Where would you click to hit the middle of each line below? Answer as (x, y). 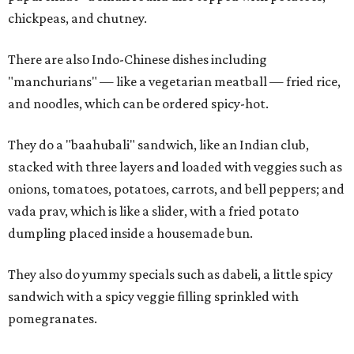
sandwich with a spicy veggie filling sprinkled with (153, 296)
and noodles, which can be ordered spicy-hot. (138, 104)
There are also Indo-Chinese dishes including (137, 59)
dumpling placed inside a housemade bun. (130, 233)
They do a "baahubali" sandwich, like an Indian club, (158, 145)
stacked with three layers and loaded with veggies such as (175, 167)
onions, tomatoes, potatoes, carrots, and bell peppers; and (176, 189)
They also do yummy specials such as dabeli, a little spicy (170, 274)
